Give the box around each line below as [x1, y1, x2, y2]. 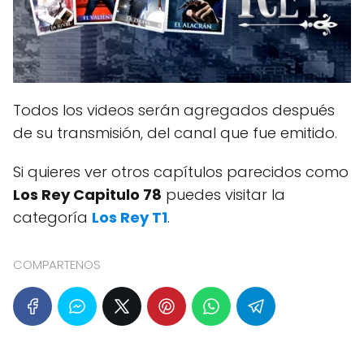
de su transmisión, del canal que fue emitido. [13, 123, 337, 144]
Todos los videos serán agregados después [13, 100, 335, 121]
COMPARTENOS [13, 256, 101, 274]
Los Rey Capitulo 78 [13, 184, 162, 206]
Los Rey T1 [92, 207, 167, 228]
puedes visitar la [162, 184, 285, 206]
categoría [13, 207, 92, 228]
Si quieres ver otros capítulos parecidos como [13, 162, 349, 183]
